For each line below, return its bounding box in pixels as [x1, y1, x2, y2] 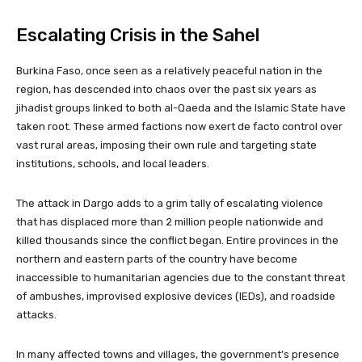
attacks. [16, 308, 57, 321]
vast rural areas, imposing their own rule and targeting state [16, 138, 317, 151]
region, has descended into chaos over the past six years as [16, 82, 317, 95]
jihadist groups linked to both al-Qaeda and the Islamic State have [16, 101, 346, 114]
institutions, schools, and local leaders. [16, 157, 209, 170]
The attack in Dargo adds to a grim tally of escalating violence [16, 196, 323, 209]
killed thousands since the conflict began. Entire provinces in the [16, 234, 339, 246]
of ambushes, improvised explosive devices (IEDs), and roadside [16, 289, 335, 302]
